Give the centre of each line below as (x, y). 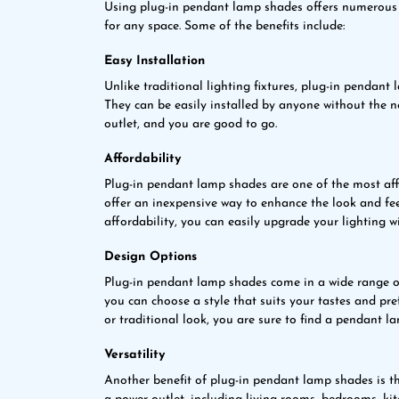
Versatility (134, 355)
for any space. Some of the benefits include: (224, 26)
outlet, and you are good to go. (191, 124)
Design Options (151, 257)
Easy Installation (155, 61)
